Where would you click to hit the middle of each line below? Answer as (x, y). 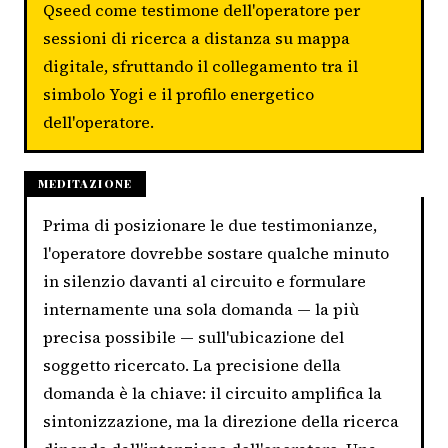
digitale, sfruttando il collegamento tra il (200, 66)
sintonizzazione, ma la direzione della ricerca (221, 420)
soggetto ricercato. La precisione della (192, 364)
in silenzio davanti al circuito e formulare (204, 280)
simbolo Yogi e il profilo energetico (178, 94)
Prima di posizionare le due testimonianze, (210, 224)
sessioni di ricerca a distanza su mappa (196, 38)
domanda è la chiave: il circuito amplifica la (212, 392)
